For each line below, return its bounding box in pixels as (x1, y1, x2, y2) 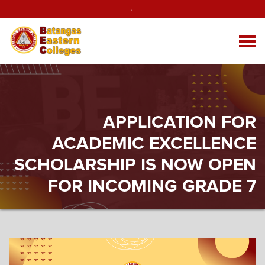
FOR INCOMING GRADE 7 (48, 177, 256, 195)
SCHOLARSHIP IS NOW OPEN (14, 156, 256, 174)
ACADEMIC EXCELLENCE (52, 135, 256, 153)
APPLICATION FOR (103, 114, 256, 131)
